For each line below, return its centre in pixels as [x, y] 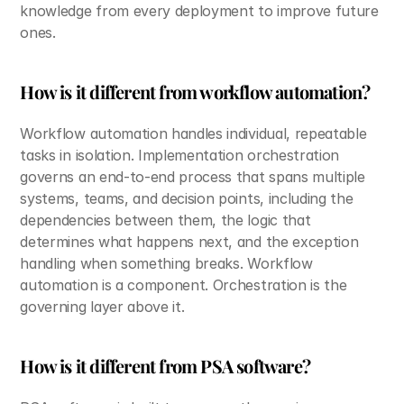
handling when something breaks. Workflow [166, 263]
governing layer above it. [102, 307]
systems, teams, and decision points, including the [187, 198]
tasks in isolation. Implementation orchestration [180, 155]
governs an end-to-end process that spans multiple [193, 177]
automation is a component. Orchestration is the [184, 285]
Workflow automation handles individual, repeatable [193, 133]
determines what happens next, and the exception [189, 242]
